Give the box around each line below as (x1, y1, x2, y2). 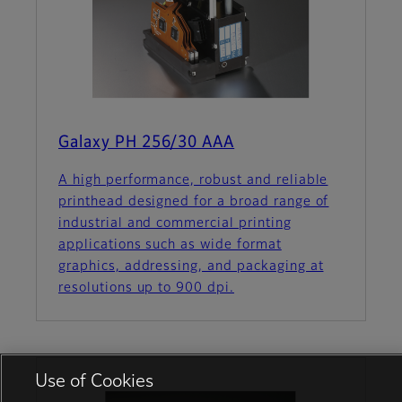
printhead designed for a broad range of (58, 196, 329, 209)
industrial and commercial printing (58, 217, 292, 231)
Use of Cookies (34, 373, 153, 390)
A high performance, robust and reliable (58, 174, 328, 188)
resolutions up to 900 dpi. (58, 282, 234, 295)
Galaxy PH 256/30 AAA (58, 135, 235, 152)
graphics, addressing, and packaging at (58, 260, 324, 274)
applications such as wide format (58, 239, 282, 252)
